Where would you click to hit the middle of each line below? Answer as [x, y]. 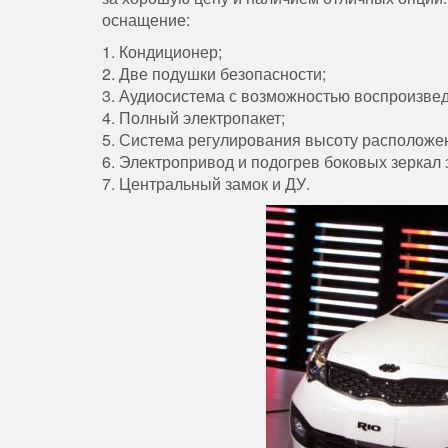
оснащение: [146, 20]
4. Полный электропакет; [193, 118]
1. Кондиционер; [162, 52]
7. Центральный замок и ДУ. [206, 184]
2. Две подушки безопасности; [214, 74]
